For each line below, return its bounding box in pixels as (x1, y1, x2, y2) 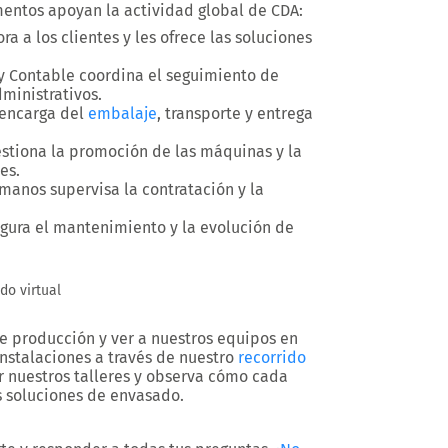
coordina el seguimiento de (75, 66, 279, 85)
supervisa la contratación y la (46, 180, 264, 199)
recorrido (238, 348, 306, 367)
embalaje (88, 104, 157, 123)
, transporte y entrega (157, 104, 313, 123)
